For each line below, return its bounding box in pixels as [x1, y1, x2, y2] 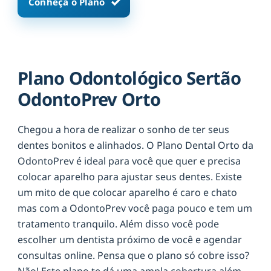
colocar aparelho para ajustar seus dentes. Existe [18, 169, 242, 183]
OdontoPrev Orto [18, 87, 161, 111]
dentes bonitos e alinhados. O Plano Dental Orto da [18, 138, 253, 152]
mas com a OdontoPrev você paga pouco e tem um [18, 201, 252, 215]
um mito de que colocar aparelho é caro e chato [18, 185, 237, 199]
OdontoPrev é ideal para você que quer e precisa [18, 154, 241, 168]
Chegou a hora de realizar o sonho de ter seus [18, 122, 229, 136]
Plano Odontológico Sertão [18, 65, 241, 90]
